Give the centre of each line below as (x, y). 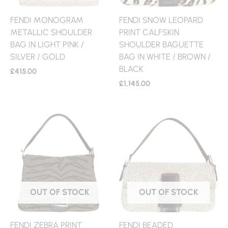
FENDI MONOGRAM (47, 20)
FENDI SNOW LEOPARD (161, 20)
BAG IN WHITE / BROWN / (165, 57)
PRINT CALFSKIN (149, 32)
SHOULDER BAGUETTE (161, 45)
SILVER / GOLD (38, 57)
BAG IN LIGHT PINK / (47, 45)
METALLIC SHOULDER (51, 32)
